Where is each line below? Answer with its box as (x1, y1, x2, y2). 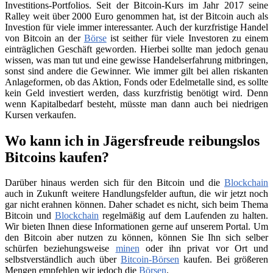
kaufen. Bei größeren (179, 254, 268, 265)
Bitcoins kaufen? (5, 149, 109, 165)
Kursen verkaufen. (5, 109, 76, 120)
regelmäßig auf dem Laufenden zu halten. (99, 210, 268, 221)
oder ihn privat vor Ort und (139, 243, 268, 254)
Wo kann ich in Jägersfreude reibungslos (5, 132, 260, 149)
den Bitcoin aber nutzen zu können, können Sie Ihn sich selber (5, 232, 268, 243)
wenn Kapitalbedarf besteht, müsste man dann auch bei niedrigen (5, 98, 268, 109)
